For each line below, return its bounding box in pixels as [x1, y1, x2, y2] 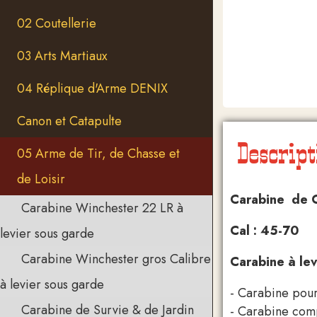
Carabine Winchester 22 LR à [21, 199, 183, 217]
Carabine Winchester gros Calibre [21, 250, 211, 268]
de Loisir [17, 170, 65, 188]
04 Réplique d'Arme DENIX [17, 79, 168, 98]
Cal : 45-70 [230, 221, 299, 240]
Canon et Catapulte [17, 112, 122, 130]
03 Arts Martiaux [17, 47, 108, 65]
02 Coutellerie [17, 14, 96, 33]
